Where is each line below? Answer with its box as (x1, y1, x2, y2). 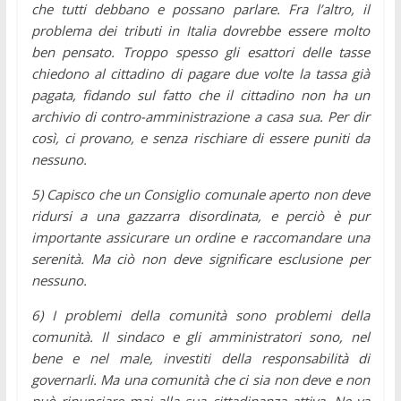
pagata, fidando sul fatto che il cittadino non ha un (30, 85, 371, 104)
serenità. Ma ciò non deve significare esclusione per (30, 249, 371, 268)
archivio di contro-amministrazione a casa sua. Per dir (30, 107, 371, 125)
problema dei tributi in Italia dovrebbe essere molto (30, 21, 371, 39)
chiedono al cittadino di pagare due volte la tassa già (30, 64, 371, 82)
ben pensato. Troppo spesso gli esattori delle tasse (30, 42, 371, 61)
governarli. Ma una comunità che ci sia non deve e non (30, 370, 371, 388)
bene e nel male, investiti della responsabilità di (30, 348, 371, 367)
